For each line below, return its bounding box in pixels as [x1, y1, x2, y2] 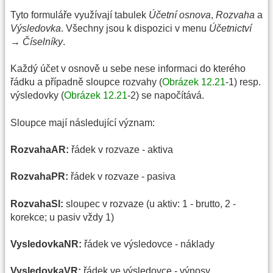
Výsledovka [10, 23, 61, 34]
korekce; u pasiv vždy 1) [10, 211, 114, 222]
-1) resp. [225, 77, 261, 88]
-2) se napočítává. [127, 90, 204, 101]
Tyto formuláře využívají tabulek [10, 9, 149, 20]
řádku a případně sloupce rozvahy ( [10, 77, 162, 88]
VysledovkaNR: [10, 239, 82, 250]
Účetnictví [209, 23, 252, 34]
